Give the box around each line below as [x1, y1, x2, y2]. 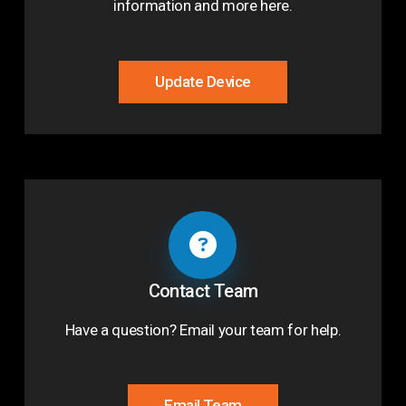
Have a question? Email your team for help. [64, 320, 342, 339]
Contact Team [148, 279, 258, 302]
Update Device [155, 72, 251, 91]
